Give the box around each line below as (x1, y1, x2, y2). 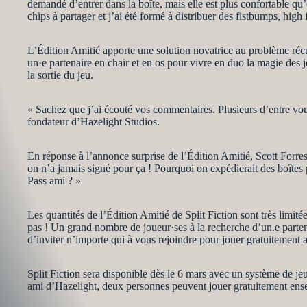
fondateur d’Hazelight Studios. (27, 116, 160, 127)
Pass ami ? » (27, 175, 81, 186)
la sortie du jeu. (27, 69, 93, 81)
